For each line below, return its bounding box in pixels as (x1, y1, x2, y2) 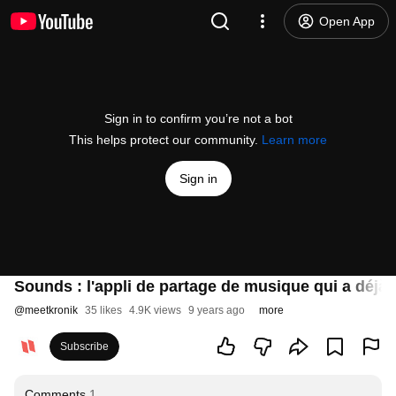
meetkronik (25, 304, 78, 316)
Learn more (262, 133, 327, 147)
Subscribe (60, 340, 109, 353)
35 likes (85, 304, 122, 316)
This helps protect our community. (69, 133, 262, 147)
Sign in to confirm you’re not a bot (103, 111, 293, 126)
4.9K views (129, 304, 181, 316)
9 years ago (188, 304, 245, 316)
